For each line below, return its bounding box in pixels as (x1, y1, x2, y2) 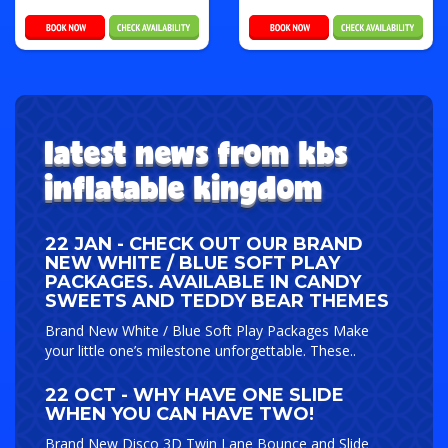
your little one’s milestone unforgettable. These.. (45, 340, 356, 360)
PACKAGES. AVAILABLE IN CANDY (45, 270, 361, 293)
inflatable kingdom (45, 161, 323, 212)
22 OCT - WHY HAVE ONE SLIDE (45, 383, 344, 406)
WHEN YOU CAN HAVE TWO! (45, 402, 314, 425)
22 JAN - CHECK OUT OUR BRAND (45, 232, 363, 255)
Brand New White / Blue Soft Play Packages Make (45, 320, 369, 340)
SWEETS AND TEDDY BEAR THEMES (45, 289, 389, 312)
